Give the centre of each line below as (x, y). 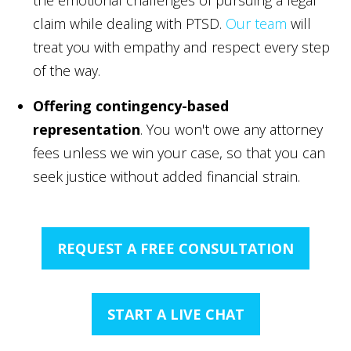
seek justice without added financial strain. (167, 176)
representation (87, 129)
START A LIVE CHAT (175, 314)
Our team (257, 23)
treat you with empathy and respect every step (182, 47)
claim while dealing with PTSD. (130, 23)
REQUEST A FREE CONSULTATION (175, 248)
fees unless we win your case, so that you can (179, 152)
